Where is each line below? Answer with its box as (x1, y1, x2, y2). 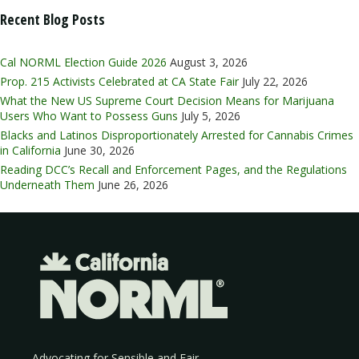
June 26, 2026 (98, 177, 168, 193)
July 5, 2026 (181, 108, 240, 124)
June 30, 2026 (64, 143, 135, 159)
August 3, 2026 (170, 54, 248, 71)
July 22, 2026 (242, 74, 308, 90)
